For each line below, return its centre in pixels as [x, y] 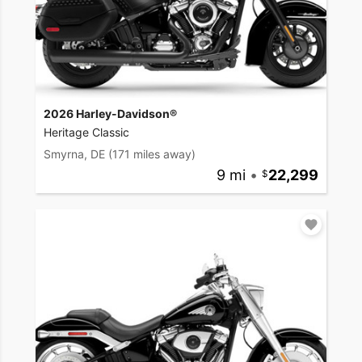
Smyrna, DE [74, 154]
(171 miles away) [152, 154]
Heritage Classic [86, 132]
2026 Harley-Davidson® [110, 113]
